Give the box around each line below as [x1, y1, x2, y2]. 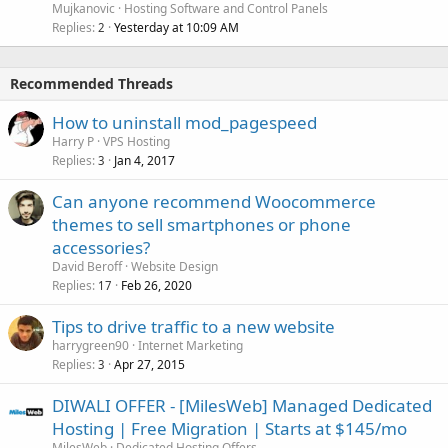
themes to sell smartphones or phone [52, 213, 351, 236]
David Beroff [52, 258, 122, 275]
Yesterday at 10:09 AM [114, 19, 239, 36]
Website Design [131, 258, 218, 275]
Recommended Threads [10, 74, 173, 93]
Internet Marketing [138, 337, 243, 354]
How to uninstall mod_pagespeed [52, 111, 317, 134]
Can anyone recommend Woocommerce [52, 190, 376, 213]
